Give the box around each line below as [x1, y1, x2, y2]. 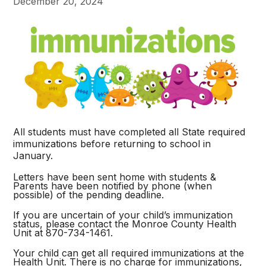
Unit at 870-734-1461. [13, 227, 113, 239]
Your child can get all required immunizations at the [13, 247, 245, 259]
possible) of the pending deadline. [13, 189, 164, 201]
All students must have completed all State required [13, 126, 246, 138]
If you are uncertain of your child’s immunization [13, 209, 233, 221]
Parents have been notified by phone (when [13, 180, 213, 192]
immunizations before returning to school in [13, 138, 211, 150]
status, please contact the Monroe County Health [13, 218, 237, 230]
